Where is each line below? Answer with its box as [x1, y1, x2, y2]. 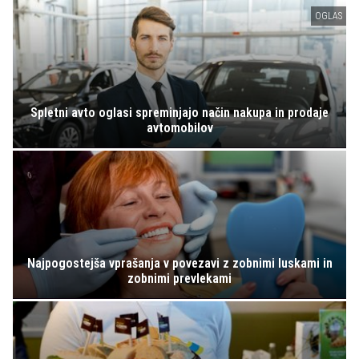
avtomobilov [146, 120, 213, 136]
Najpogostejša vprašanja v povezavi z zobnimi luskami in [26, 256, 333, 271]
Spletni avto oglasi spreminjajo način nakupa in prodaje [30, 105, 329, 121]
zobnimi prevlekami [127, 271, 232, 286]
